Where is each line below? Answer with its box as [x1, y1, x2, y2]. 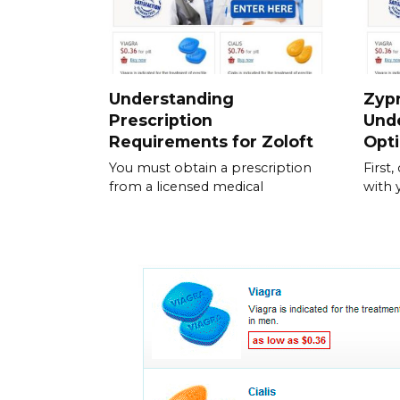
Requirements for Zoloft [109, 131, 313, 151]
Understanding [109, 88, 234, 108]
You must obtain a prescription [109, 160, 312, 176]
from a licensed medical [109, 179, 263, 195]
